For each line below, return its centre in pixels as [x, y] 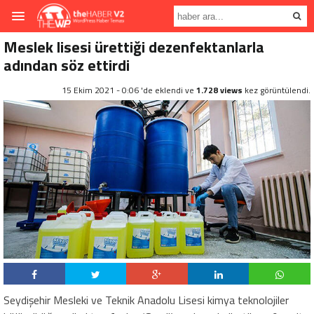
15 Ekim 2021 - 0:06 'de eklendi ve [129, 90]
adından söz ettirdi [67, 65]
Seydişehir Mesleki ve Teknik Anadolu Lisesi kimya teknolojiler [146, 300]
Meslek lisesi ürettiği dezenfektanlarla [134, 47]
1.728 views [219, 90]
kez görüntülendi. [277, 90]
